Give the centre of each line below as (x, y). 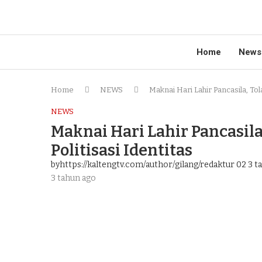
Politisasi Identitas (122, 150)
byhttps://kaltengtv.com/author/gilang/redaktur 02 (149, 165)
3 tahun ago (73, 178)
